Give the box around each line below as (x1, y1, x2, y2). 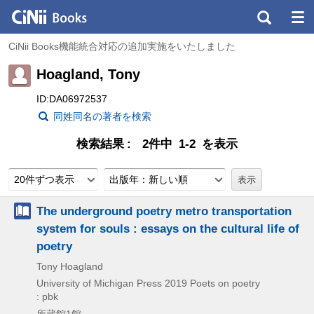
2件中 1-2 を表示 (142, 137, 238, 151)
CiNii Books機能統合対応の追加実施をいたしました (8, 41, 235, 52)
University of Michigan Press (36, 278, 162, 289)
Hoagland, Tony (36, 67, 140, 82)
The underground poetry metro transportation (36, 204, 292, 218)
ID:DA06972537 (36, 93, 107, 104)
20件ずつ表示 (14, 174, 74, 185)
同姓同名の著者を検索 (53, 111, 151, 122)
